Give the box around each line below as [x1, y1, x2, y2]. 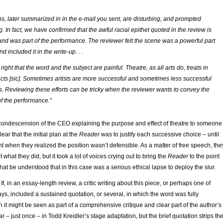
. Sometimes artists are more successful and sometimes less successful [20, 75, 212, 82]
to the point [190, 152, 220, 160]
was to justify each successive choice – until [101, 130, 219, 138]
